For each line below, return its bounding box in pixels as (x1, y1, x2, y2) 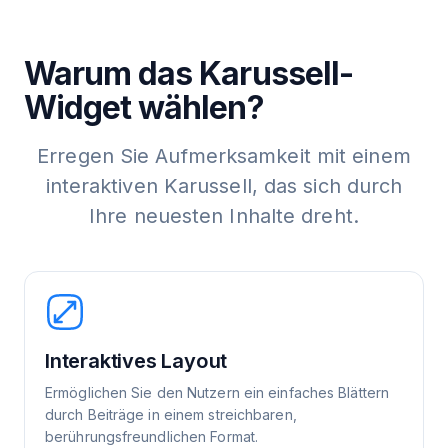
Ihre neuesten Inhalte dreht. (89, 204, 359, 229)
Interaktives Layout (45, 349, 228, 374)
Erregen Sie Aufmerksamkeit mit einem (37, 144, 411, 169)
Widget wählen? (24, 88, 264, 128)
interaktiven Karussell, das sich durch (45, 174, 403, 199)
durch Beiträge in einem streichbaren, (45, 406, 297, 424)
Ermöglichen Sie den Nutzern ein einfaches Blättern (45, 384, 390, 402)
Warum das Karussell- (24, 54, 353, 94)
